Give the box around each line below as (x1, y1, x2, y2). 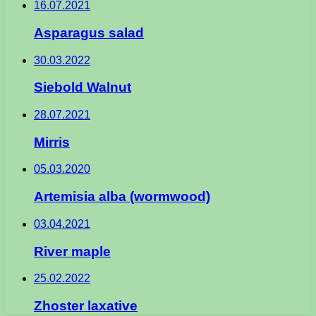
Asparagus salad (34, 25, 144, 40)
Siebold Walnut (34, 80, 131, 95)
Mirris (34, 134, 70, 150)
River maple (34, 243, 111, 259)
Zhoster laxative (34, 298, 138, 313)
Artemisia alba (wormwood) (34, 189, 210, 205)
